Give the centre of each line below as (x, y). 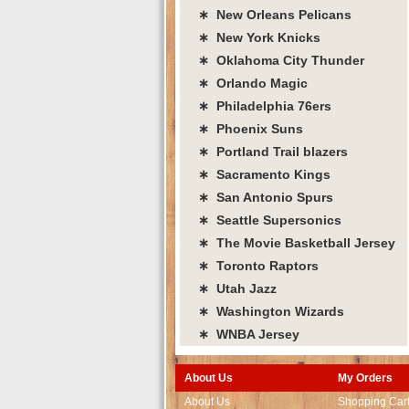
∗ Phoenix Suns (251, 128)
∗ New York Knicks (259, 37)
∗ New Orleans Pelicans (275, 14)
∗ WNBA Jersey (249, 334)
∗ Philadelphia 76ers (265, 105)
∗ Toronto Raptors (258, 265)
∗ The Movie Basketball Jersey (297, 242)
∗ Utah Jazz (237, 288)
